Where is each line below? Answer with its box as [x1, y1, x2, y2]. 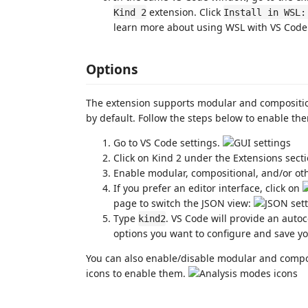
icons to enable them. [86, 267, 188, 280]
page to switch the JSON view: [113, 197, 254, 210]
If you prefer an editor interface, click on [113, 181, 302, 195]
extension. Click [146, 5, 223, 19]
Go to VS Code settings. [113, 136, 223, 149]
